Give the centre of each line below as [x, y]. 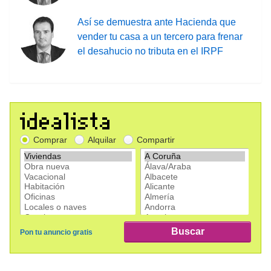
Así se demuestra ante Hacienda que [157, 22]
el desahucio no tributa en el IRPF [150, 51]
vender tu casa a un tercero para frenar [160, 37]
